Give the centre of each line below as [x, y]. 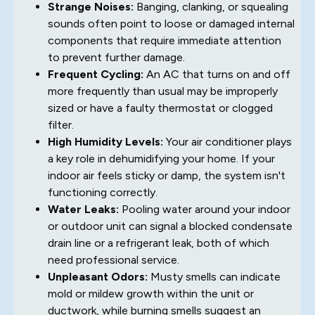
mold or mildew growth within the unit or [151, 293]
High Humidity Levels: [105, 141]
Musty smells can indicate [214, 276]
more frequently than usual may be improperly [163, 91]
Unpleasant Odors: [98, 276]
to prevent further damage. [116, 57]
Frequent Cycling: [96, 74]
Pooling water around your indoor [205, 209]
